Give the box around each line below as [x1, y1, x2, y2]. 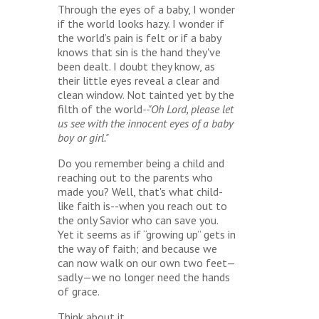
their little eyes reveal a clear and [57, 73, 219, 88]
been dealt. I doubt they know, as [57, 59, 215, 73]
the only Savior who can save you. [57, 213, 218, 227]
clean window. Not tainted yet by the [57, 88, 234, 102]
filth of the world [57, 102, 142, 116]
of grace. [57, 284, 100, 298]
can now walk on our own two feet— [57, 256, 236, 270]
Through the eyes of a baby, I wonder [57, 2, 235, 16]
